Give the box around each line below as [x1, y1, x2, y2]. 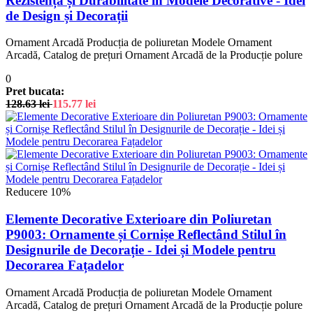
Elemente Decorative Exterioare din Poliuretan [6, 212, 272, 226]
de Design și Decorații [6, 8, 128, 23]
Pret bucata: [6, 85, 64, 98]
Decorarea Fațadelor [6, 258, 124, 272]
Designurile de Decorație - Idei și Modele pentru [6, 242, 276, 257]
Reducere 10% [6, 186, 71, 198]
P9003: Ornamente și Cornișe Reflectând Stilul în [6, 227, 286, 242]
